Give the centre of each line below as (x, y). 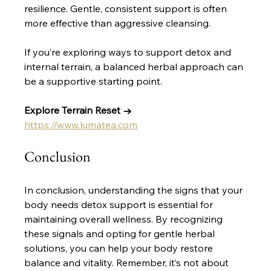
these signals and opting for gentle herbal (121, 234)
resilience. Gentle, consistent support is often (127, 9)
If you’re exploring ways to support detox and (129, 52)
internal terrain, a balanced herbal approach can (135, 67)
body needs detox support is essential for (120, 205)
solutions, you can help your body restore (120, 248)
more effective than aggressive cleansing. (118, 23)
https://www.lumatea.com (81, 125)
